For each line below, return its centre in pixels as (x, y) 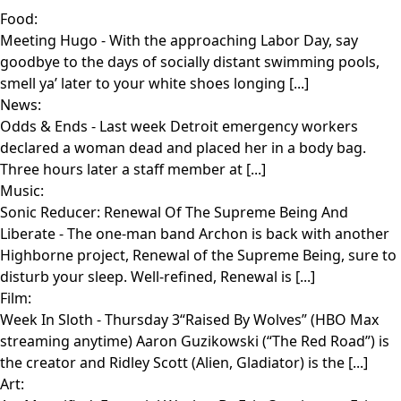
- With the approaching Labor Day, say (230, 41)
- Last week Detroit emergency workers (225, 127)
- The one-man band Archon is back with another (224, 234)
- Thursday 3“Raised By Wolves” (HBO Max (238, 320)
